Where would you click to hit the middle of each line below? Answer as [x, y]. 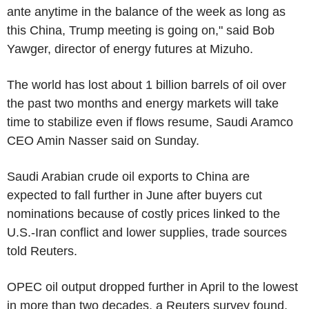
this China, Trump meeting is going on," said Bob [141, 30]
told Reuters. [42, 251]
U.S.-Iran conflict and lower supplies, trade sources [147, 232]
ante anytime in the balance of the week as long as [146, 11]
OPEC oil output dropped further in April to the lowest [152, 287]
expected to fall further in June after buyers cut [134, 195]
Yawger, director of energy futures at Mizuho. [130, 49]
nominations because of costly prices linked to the [143, 213]
